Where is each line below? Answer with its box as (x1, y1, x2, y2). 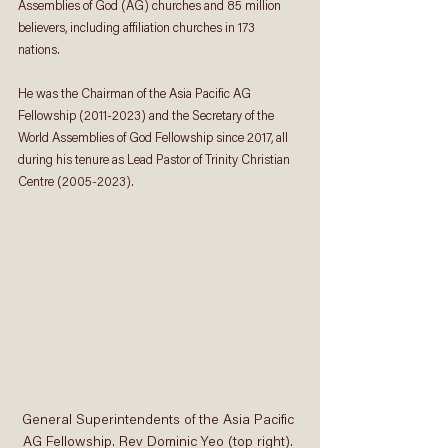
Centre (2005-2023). (18, 176, 137, 189)
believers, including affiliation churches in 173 (18, 22, 258, 35)
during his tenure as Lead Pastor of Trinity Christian (18, 154, 293, 167)
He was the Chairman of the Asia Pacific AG (18, 88, 254, 101)
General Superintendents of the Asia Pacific (22, 413, 298, 428)
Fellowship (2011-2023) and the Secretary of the (18, 110, 277, 123)
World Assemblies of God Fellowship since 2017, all (18, 132, 291, 145)
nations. (18, 44, 63, 57)
